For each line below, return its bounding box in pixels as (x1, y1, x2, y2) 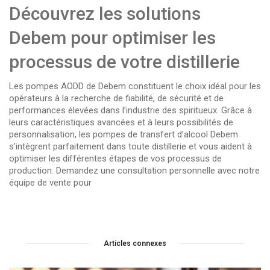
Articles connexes (104, 239, 166, 248)
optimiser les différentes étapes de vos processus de (9, 153, 222, 165)
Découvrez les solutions (9, 3, 201, 25)
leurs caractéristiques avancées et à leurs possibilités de (9, 117, 233, 128)
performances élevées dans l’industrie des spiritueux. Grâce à (9, 105, 252, 116)
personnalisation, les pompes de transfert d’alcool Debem (9, 129, 238, 140)
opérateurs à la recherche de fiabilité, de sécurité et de (9, 93, 224, 104)
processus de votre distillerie (9, 51, 240, 73)
